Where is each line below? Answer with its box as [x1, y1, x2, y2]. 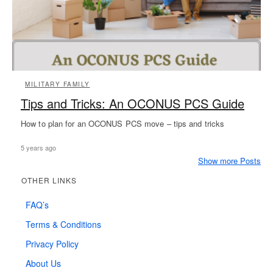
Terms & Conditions [26, 218, 101, 230]
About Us [26, 257, 61, 269]
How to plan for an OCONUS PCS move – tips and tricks [21, 117, 225, 129]
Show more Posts [198, 154, 261, 166]
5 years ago [21, 142, 56, 152]
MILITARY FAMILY [25, 79, 90, 88]
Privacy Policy [26, 237, 79, 250]
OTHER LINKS [21, 174, 77, 185]
